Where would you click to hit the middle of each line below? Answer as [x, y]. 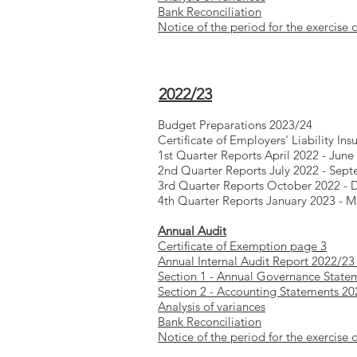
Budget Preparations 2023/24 [235, 125]
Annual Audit [192, 231]
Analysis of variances [212, 306]
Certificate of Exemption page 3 [242, 246]
